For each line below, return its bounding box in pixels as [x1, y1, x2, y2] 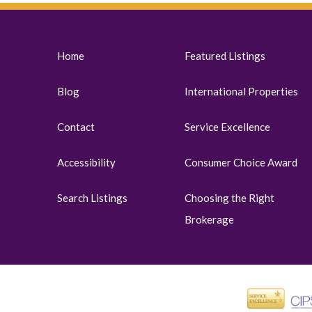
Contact [57, 120, 95, 133]
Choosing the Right [185, 191, 275, 204]
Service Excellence [185, 120, 271, 133]
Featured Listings [185, 49, 266, 62]
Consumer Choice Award [185, 155, 298, 169]
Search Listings [57, 191, 127, 204]
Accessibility [57, 155, 116, 169]
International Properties [185, 84, 299, 97]
